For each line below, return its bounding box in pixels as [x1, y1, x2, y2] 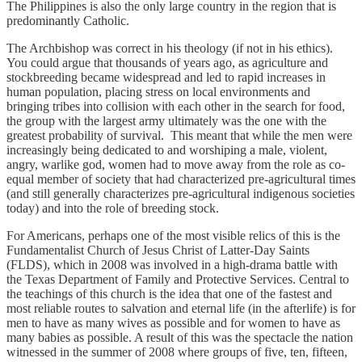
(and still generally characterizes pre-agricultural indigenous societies [6, 186, 355, 200]
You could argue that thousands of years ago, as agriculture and [6, 55, 328, 69]
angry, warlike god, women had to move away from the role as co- [6, 157, 345, 171]
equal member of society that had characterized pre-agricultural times [6, 171, 356, 186]
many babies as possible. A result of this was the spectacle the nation [6, 330, 353, 344]
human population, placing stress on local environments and [6, 84, 310, 99]
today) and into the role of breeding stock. [6, 200, 219, 215]
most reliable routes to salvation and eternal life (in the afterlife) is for [6, 301, 356, 315]
